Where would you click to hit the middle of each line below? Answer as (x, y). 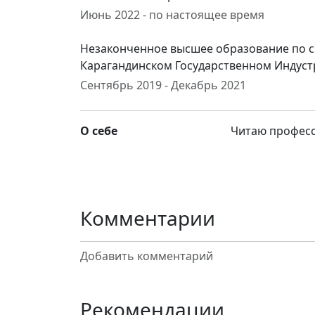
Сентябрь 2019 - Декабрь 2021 (163, 85)
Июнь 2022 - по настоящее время (172, 15)
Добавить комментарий (147, 256)
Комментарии (148, 218)
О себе (99, 131)
